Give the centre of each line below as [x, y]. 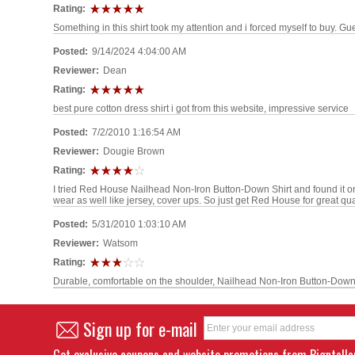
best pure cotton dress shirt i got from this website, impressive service [201, 108]
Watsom [121, 243]
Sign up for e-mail [141, 328]
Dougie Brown [134, 151]
